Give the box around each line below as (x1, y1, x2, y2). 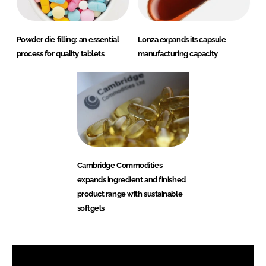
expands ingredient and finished (77, 175, 186, 184)
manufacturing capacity (137, 49, 218, 58)
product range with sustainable (77, 189, 183, 198)
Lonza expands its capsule (137, 34, 226, 44)
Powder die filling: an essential (16, 34, 119, 44)
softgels (77, 203, 104, 213)
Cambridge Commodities (77, 160, 163, 170)
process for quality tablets (16, 49, 104, 58)
